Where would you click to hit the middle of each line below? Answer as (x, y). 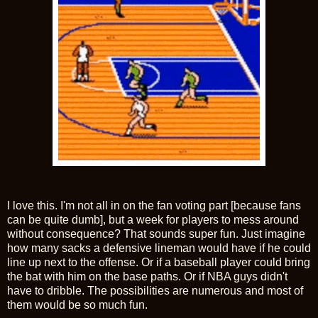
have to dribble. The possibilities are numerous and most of (155, 291)
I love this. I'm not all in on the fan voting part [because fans (154, 206)
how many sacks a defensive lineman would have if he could (159, 248)
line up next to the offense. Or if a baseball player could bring (159, 263)
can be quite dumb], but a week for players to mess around (153, 220)
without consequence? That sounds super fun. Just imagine (156, 234)
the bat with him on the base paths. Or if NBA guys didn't (147, 277)
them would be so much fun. (77, 305)
